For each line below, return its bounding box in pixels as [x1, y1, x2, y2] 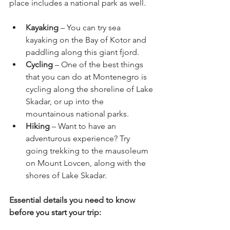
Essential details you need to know [9, 195, 137, 205]
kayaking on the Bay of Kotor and [26, 35, 148, 45]
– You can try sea [59, 23, 123, 33]
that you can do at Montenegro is [26, 72, 149, 82]
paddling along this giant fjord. [26, 47, 141, 57]
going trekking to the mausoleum [26, 146, 150, 156]
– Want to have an [52, 121, 118, 131]
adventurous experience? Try [26, 133, 132, 144]
